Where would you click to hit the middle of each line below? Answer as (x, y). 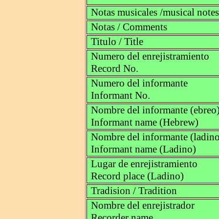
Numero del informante (139, 83)
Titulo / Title (117, 42)
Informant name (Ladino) (143, 149)
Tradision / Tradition (134, 191)
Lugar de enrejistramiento (144, 164)
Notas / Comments (129, 27)
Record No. (114, 69)
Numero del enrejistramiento (150, 56)
